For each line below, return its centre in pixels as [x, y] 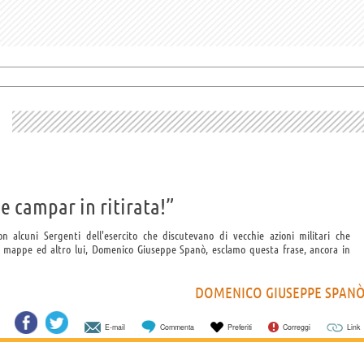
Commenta [177, 327]
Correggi [297, 327]
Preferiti [240, 327]
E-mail [115, 327]
